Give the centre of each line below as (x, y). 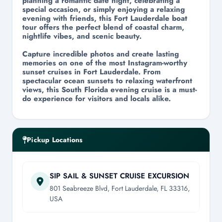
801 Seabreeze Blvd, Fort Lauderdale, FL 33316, (120, 188)
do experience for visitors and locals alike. (97, 99)
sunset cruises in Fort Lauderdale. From (91, 72)
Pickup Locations (55, 140)
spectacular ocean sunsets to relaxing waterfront (107, 81)
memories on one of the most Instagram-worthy (105, 63)
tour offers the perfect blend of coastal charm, (103, 27)
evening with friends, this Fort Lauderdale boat (105, 18)
